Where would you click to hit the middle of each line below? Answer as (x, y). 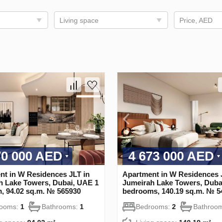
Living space (79, 20)
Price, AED (196, 20)
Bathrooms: (61, 206)
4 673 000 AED (171, 156)
